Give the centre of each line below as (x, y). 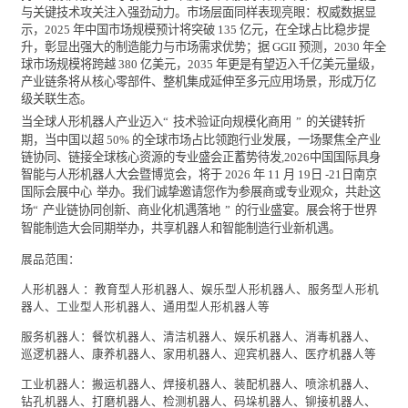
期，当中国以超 (62, 139)
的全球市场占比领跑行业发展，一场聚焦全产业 (256, 139)
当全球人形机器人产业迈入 (92, 121)
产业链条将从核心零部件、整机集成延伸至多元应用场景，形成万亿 (199, 81)
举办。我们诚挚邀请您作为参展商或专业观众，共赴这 (239, 191)
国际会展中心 (56, 191)
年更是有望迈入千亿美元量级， (299, 64)
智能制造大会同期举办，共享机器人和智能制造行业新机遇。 (181, 228)
